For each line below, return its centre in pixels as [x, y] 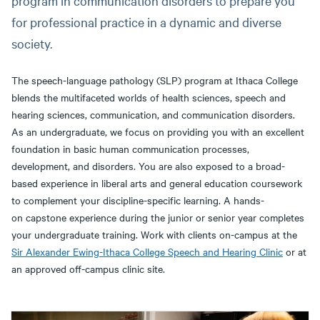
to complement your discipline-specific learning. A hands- [138, 200]
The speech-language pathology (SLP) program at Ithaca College [155, 80]
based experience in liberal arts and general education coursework [157, 183]
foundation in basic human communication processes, [130, 149]
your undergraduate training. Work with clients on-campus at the [154, 234]
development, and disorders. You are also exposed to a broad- [148, 166]
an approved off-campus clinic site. [88, 269]
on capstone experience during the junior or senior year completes [158, 217]
